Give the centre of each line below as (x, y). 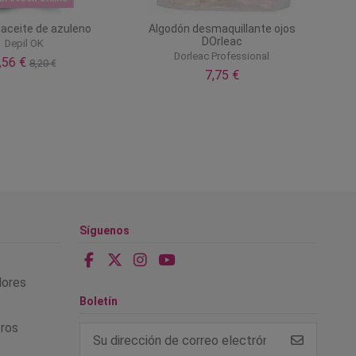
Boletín (99, 302)
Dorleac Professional (218, 56)
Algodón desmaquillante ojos (218, 28)
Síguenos (104, 230)
